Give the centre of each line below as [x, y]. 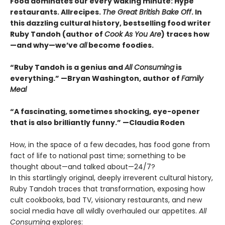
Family [192, 78]
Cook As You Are [133, 34]
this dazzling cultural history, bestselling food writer [110, 23]
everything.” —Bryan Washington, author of [96, 78]
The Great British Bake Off [147, 12]
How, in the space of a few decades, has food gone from [110, 144]
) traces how [185, 34]
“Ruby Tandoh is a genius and [67, 67]
